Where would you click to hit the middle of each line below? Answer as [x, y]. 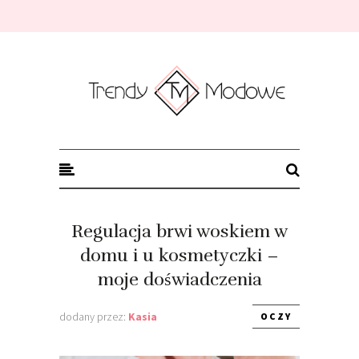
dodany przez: [94, 316]
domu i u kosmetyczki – [179, 255]
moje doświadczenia [179, 279]
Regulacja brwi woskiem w [179, 231]
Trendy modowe [119, 63]
